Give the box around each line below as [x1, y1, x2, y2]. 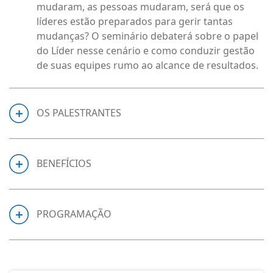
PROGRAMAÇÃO [37, 207, 112, 221]
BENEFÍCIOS [37, 157, 91, 170]
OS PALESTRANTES [37, 106, 121, 119]
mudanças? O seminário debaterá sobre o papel [37, 29, 258, 43]
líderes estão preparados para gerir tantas [37, 15, 233, 28]
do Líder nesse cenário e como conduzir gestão [37, 44, 255, 57]
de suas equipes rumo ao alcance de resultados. [37, 58, 258, 72]
